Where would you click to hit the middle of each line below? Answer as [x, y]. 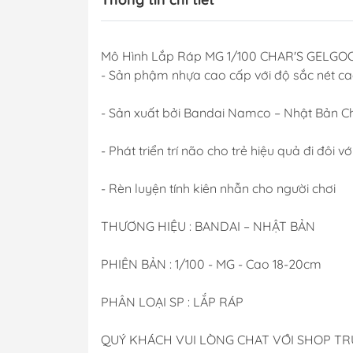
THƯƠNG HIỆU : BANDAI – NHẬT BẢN [208, 226]
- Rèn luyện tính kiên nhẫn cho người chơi [218, 188]
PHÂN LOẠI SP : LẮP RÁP [172, 301]
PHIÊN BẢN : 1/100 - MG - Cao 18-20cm [211, 264]
